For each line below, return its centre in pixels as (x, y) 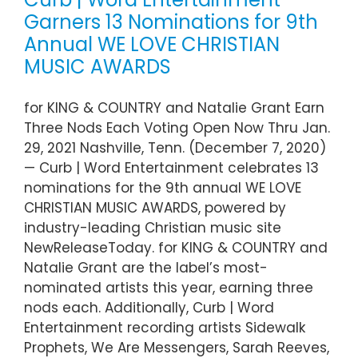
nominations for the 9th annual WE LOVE (163, 188)
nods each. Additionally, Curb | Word (149, 308)
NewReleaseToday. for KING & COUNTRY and (176, 248)
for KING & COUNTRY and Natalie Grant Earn (174, 108)
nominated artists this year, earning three (169, 288)
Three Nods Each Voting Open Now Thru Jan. (177, 128)
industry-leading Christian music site (153, 228)
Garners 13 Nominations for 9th (171, 22)
